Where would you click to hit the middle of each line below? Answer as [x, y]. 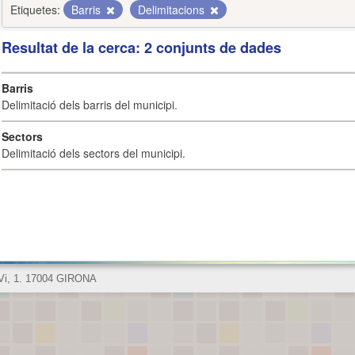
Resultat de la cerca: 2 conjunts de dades [141, 48]
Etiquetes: [35, 10]
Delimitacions [173, 10]
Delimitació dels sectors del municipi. [94, 153]
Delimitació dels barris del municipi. [90, 105]
